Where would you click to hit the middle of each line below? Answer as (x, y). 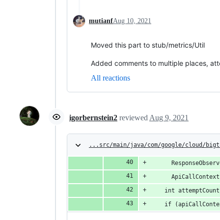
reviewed (134, 118)
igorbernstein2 (93, 118)
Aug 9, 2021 (169, 118)
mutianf (101, 21)
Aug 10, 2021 (132, 21)
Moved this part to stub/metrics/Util (148, 45)
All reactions (110, 78)
